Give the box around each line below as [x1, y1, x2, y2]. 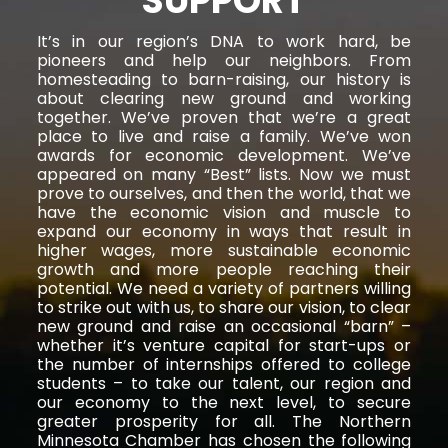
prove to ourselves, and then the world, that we [36, 181, 412, 205]
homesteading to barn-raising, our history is [36, 67, 412, 91]
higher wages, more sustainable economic [36, 238, 412, 262]
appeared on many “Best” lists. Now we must [36, 162, 412, 186]
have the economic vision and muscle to [36, 200, 412, 224]
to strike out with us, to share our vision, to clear [36, 295, 412, 319]
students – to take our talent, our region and [36, 371, 412, 395]
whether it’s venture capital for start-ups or [36, 333, 412, 357]
